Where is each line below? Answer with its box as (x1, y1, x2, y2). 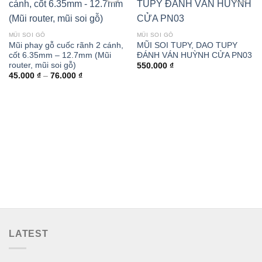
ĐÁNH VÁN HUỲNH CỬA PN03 (136, 51, 252, 60)
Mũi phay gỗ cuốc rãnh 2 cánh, (8, 41, 123, 50)
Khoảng (81, 71, 111, 80)
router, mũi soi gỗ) (8, 61, 76, 70)
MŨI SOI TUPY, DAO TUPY (136, 41, 237, 50)
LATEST (9, 229, 49, 239)
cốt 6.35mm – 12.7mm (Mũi (8, 51, 111, 60)
